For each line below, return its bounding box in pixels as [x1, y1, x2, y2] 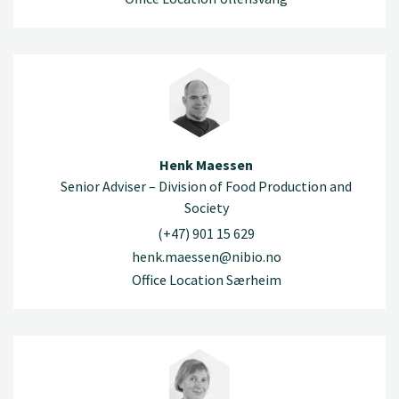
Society [183, 198, 229, 216]
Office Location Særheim [131, 271, 281, 289]
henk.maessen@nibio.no [131, 248, 281, 266]
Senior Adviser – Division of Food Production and [61, 176, 352, 195]
